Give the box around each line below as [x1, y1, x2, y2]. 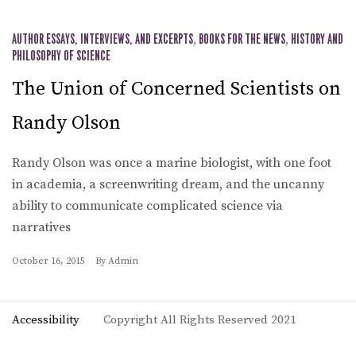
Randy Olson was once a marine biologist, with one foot [12, 154, 331, 171]
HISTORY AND [291, 33, 343, 46]
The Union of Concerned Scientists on [12, 76, 341, 101]
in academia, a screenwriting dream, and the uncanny [12, 176, 324, 192]
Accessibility [12, 311, 79, 327]
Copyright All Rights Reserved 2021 [103, 311, 296, 327]
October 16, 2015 [12, 254, 85, 267]
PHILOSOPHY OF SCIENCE [12, 49, 110, 63]
